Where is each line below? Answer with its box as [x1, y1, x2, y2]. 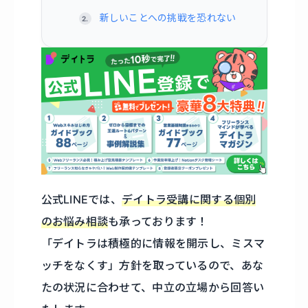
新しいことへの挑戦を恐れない [99, 12, 236, 24]
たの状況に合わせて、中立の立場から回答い [41, 280, 265, 295]
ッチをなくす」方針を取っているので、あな [41, 258, 264, 273]
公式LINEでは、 [41, 192, 122, 207]
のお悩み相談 [41, 214, 109, 229]
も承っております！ [108, 214, 208, 229]
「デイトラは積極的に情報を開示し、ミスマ [41, 236, 265, 251]
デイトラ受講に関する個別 [122, 192, 256, 207]
